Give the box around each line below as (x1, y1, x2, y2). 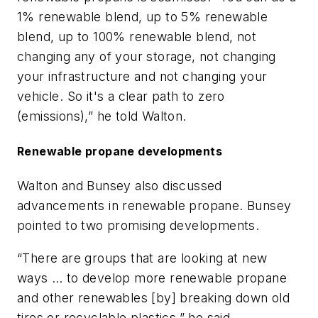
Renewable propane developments (17, 143, 222, 158)
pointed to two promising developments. (17, 218, 260, 234)
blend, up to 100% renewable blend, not (17, 28, 257, 44)
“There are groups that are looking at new (17, 250, 268, 265)
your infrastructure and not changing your (17, 68, 268, 84)
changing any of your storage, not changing (17, 48, 276, 64)
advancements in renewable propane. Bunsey (17, 198, 292, 214)
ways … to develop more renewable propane (17, 270, 287, 285)
